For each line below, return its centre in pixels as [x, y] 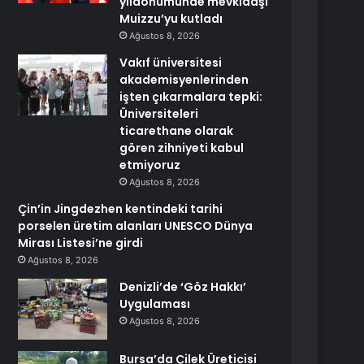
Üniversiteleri [159, 114]
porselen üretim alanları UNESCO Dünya [136, 226]
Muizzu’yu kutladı [171, 19]
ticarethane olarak [177, 131]
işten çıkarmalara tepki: [191, 97]
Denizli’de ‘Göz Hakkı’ [183, 287]
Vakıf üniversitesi [171, 63]
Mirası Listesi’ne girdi [81, 243]
